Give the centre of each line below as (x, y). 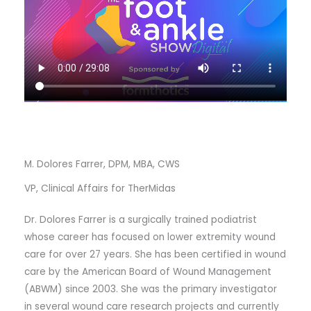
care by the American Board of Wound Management (148, 272)
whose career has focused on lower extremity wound (150, 237)
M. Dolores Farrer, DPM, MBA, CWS (102, 165)
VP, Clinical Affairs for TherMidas (100, 188)
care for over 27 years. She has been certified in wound (155, 254)
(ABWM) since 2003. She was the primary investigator (151, 289)
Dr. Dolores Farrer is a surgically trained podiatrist (141, 220)
